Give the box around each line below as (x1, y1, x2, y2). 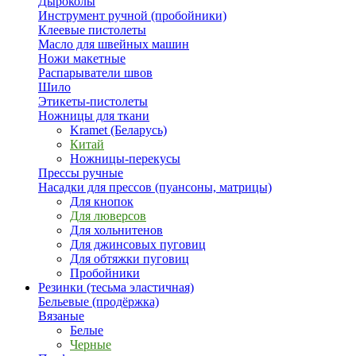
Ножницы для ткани (38, 109, 149, 122)
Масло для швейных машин (38, 37, 189, 51)
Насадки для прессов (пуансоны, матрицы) (38, 180, 272, 194)
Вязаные (38, 309, 84, 323)
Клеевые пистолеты (38, 23, 146, 37)
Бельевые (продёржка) (38, 295, 159, 308)
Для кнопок (70, 195, 133, 208)
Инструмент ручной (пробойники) (38, 9, 226, 22)
